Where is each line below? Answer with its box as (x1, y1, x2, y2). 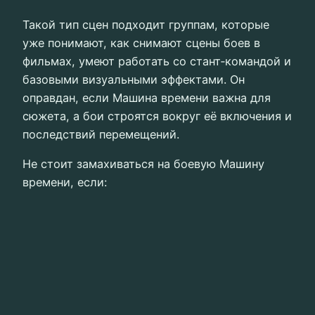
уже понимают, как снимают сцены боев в (22, 35, 260, 50)
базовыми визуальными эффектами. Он (22, 72, 245, 86)
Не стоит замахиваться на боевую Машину (22, 157, 264, 172)
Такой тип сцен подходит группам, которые (22, 17, 269, 32)
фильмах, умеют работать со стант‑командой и (22, 53, 291, 68)
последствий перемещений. (22, 127, 179, 141)
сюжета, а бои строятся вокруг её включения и (22, 108, 292, 123)
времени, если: (22, 175, 107, 190)
